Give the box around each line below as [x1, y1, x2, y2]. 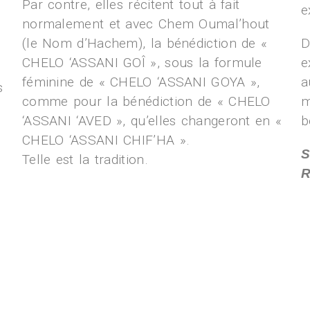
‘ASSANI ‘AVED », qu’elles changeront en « [21, 113, 282, 129]
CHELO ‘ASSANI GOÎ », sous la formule [21, 55, 262, 71]
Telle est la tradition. [21, 152, 148, 167]
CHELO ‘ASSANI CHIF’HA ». [21, 132, 190, 148]
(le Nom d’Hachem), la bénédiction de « [21, 35, 268, 51]
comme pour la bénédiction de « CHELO [21, 93, 271, 109]
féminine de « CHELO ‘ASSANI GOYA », [21, 74, 260, 90]
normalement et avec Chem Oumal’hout [21, 16, 270, 32]
